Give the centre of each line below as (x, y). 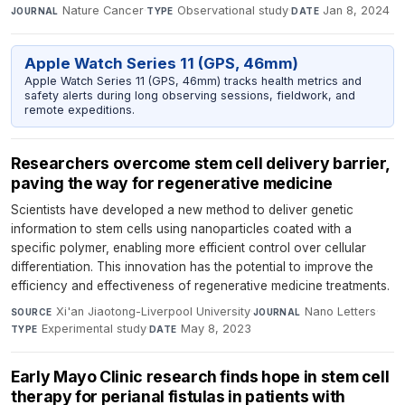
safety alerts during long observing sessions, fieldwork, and (189, 96)
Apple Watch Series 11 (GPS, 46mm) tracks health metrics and (193, 81)
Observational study (233, 11)
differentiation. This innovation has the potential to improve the (192, 266)
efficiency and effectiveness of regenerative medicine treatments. (200, 285)
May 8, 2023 (217, 328)
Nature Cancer (104, 11)
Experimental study (94, 328)
